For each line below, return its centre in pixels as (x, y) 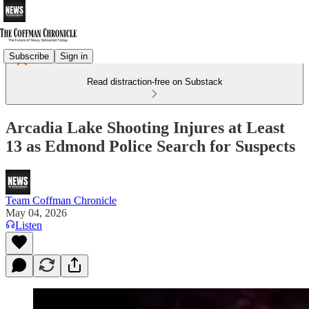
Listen (29, 225)
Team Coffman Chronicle (61, 200)
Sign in (74, 56)
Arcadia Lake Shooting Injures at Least (145, 127)
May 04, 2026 (36, 212)
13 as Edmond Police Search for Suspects (150, 146)
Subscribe (29, 56)
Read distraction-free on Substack (154, 82)
